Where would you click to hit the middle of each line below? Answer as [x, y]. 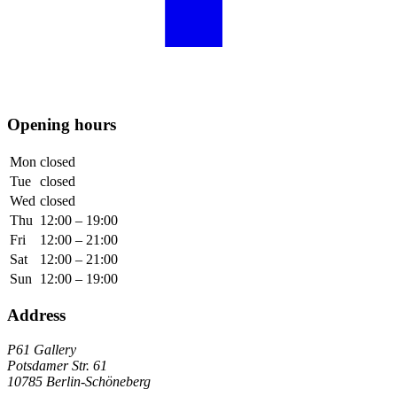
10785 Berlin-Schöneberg [79, 382]
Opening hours [62, 124]
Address [36, 315]
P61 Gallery [42, 350]
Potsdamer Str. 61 [57, 366]
